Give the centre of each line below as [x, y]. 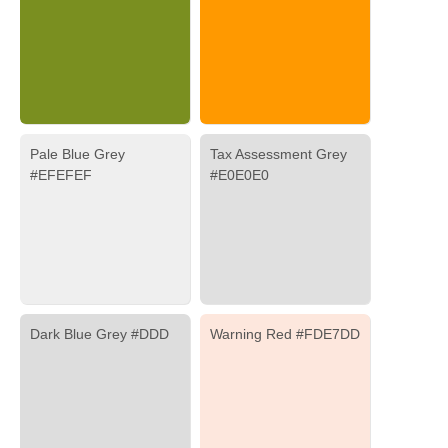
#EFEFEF [61, 175]
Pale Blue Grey [77, 154]
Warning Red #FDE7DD [285, 334]
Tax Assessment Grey [278, 154]
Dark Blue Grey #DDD [99, 334]
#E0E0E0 [239, 175]
